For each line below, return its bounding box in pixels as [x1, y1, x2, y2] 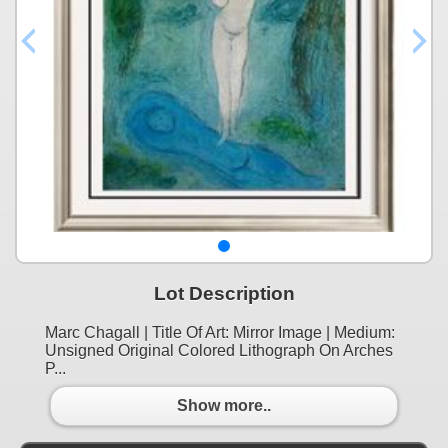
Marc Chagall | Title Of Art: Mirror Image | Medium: [45, 323, 395, 341]
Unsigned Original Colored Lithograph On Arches [45, 341, 393, 359]
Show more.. [177, 397, 271, 415]
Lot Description [153, 282, 295, 304]
